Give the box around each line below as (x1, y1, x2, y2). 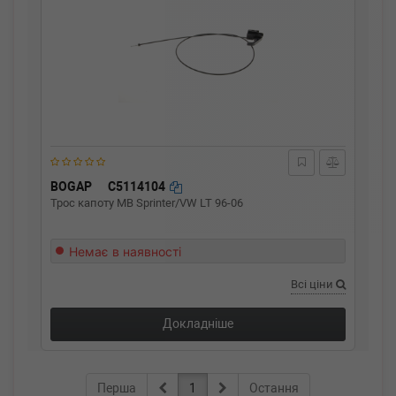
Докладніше (163, 316, 233, 331)
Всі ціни (291, 278, 336, 291)
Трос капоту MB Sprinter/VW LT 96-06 (50, 196, 243, 209)
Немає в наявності (69, 244, 181, 259)
